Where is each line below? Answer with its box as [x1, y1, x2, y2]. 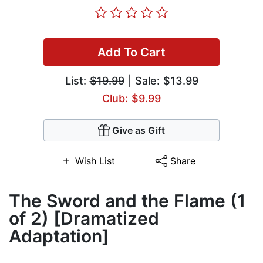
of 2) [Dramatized [9, 208, 159, 230]
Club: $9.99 [102, 92, 161, 105]
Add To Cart [97, 45, 166, 60]
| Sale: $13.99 [124, 75, 198, 87]
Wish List [75, 155, 115, 167]
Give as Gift [112, 124, 165, 137]
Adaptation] [9, 225, 109, 247]
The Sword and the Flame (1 [9, 190, 245, 212]
